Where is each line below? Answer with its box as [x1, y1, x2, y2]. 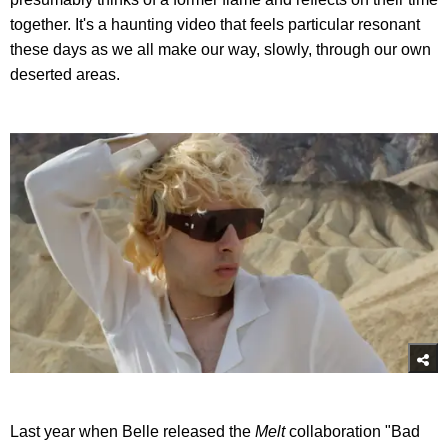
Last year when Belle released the [10, 423, 255, 441]
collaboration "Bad [289, 423, 420, 441]
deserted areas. [10, 65, 120, 83]
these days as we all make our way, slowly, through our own [10, 40, 431, 58]
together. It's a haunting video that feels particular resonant [10, 15, 420, 33]
